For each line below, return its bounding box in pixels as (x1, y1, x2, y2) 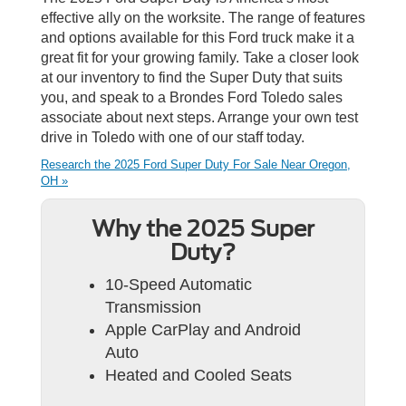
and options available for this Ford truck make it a (41, 29, 354, 45)
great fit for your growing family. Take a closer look (41, 49, 359, 65)
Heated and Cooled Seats (105, 365, 292, 384)
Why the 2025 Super (92, 215, 314, 242)
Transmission (105, 297, 201, 316)
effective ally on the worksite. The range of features (41, 9, 365, 25)
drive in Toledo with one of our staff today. (41, 129, 304, 145)
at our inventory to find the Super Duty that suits (41, 69, 343, 85)
